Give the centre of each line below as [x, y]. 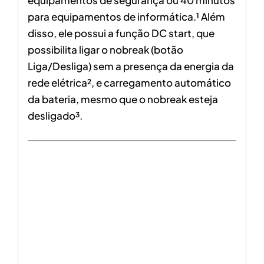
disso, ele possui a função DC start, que [121, 33]
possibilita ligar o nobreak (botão [105, 49]
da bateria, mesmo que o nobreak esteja [123, 99]
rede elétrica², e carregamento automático [129, 82]
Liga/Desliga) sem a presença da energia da [131, 66]
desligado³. [55, 115]
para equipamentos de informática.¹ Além [126, 16]
